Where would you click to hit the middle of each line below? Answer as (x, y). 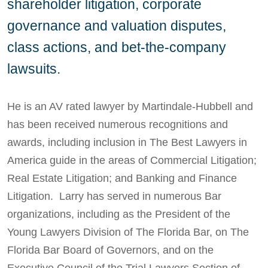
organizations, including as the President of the (119, 214)
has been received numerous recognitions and (118, 124)
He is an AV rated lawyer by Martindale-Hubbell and (130, 106)
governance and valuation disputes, (117, 25)
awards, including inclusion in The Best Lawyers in (127, 142)
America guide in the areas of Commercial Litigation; (132, 160)
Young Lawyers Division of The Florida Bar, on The (128, 232)
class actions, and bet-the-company (117, 47)
